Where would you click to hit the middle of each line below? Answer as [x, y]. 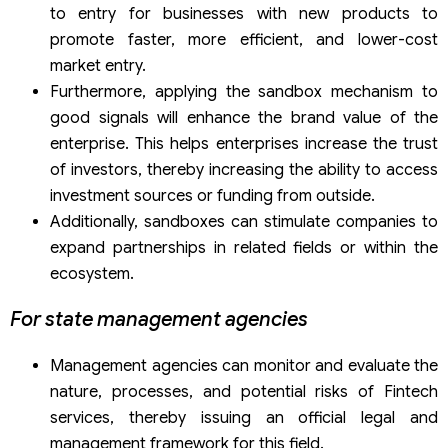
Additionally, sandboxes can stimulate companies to [244, 222]
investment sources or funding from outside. [212, 196]
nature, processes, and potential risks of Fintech [244, 392]
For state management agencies [159, 320]
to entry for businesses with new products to [244, 14]
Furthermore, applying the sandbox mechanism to [244, 92]
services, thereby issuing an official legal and [244, 418]
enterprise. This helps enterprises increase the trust [244, 144]
